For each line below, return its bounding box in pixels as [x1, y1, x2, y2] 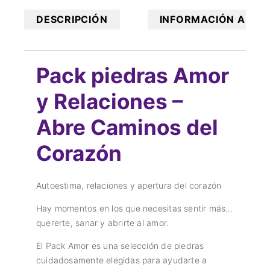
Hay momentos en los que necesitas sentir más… [36, 203, 233, 214]
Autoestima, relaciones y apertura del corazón [36, 180, 222, 191]
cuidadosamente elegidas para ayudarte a [36, 255, 207, 266]
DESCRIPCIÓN [36, 13, 108, 26]
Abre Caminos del [36, 115, 218, 140]
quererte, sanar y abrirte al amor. [36, 218, 169, 228]
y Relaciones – [36, 89, 183, 115]
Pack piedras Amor [36, 63, 229, 89]
